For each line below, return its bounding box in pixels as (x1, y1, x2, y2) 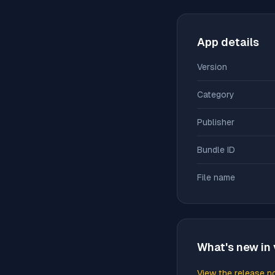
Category (197, 90, 234, 99)
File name (197, 172, 235, 182)
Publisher (197, 117, 234, 127)
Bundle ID (197, 145, 235, 155)
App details (197, 36, 259, 48)
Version (197, 62, 227, 72)
